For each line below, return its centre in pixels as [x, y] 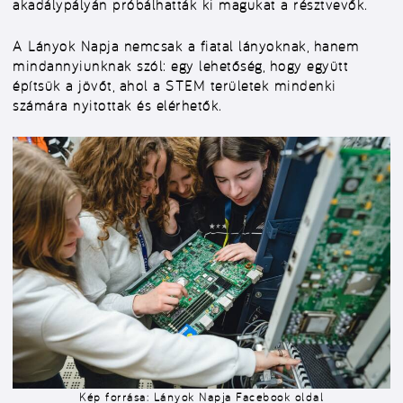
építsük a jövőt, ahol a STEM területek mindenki [175, 85]
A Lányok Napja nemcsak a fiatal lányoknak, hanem [186, 46]
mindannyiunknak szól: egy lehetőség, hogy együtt [180, 66]
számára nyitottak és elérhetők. [117, 105]
